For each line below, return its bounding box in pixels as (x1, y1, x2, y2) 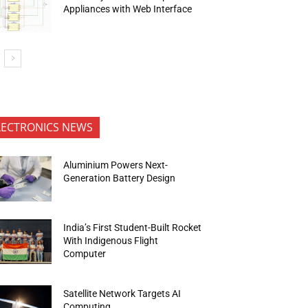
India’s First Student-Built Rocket (63, 222, 202, 234)
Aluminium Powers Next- (63, 159, 168, 170)
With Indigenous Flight (63, 235, 159, 247)
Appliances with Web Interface (63, 3, 192, 14)
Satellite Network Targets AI (63, 287, 181, 299)
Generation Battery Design (63, 172, 176, 184)
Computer (63, 248, 109, 260)
